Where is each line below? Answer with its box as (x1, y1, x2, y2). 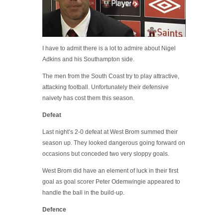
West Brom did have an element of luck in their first (42, 167, 178, 174)
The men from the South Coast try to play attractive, (42, 73, 179, 80)
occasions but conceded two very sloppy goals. (42, 150, 169, 157)
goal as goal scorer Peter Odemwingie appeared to (42, 178, 180, 185)
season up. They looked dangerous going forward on (42, 139, 185, 146)
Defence (42, 206, 66, 213)
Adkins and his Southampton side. (42, 56, 134, 63)
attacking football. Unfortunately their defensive (42, 84, 169, 91)
